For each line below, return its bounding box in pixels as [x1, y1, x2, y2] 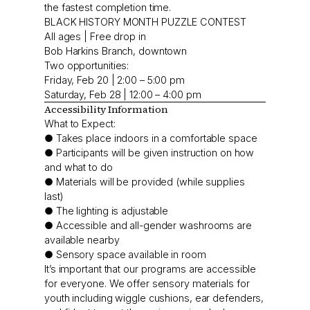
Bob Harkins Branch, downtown [44, 45, 188, 57]
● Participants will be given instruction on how [44, 147, 255, 159]
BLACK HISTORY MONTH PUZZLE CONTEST [44, 16, 246, 28]
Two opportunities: [44, 60, 129, 72]
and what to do [44, 161, 113, 174]
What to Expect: [44, 118, 116, 130]
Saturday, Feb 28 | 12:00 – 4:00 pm [44, 89, 201, 101]
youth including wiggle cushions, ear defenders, [44, 292, 264, 304]
